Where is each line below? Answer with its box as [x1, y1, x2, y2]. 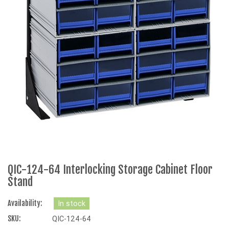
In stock [58, 199, 85, 209]
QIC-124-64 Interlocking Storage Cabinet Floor [8, 163, 213, 177]
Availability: [8, 199, 42, 209]
